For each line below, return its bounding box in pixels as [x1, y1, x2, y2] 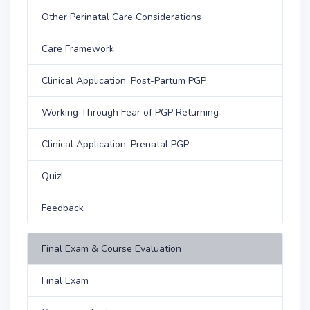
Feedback [42, 201, 84, 215]
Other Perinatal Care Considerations [42, 10, 201, 24]
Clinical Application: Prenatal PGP [42, 137, 189, 151]
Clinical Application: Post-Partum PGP [42, 73, 206, 87]
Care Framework [42, 42, 114, 55]
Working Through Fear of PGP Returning [42, 105, 219, 119]
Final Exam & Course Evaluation [42, 241, 181, 255]
